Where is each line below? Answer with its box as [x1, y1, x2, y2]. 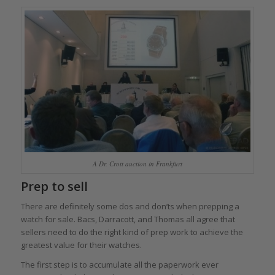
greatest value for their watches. [20, 239, 142, 251]
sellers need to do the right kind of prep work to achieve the [20, 227, 243, 238]
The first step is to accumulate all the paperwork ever [20, 259, 219, 271]
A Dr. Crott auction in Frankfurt [92, 159, 182, 169]
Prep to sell [20, 178, 88, 195]
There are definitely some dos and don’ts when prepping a [20, 201, 239, 212]
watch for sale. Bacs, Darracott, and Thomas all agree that [20, 214, 235, 225]
